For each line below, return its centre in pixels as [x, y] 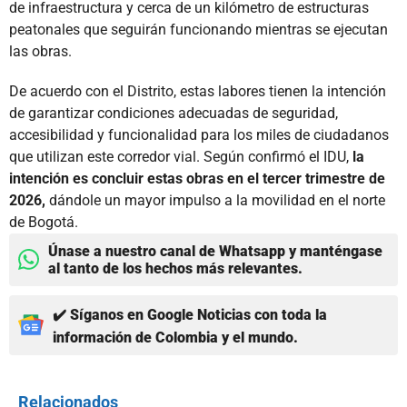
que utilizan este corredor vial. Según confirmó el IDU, [181, 156]
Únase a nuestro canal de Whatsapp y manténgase [215, 251]
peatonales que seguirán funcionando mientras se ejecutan [199, 29]
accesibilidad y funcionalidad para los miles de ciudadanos [199, 134]
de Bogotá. [44, 222]
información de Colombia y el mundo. [175, 337]
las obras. [40, 51]
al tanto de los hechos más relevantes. [175, 268]
